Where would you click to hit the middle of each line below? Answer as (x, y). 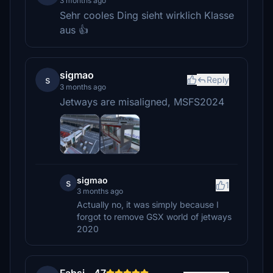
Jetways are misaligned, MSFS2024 (142, 102)
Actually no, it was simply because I (148, 204)
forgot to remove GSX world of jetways (154, 217)
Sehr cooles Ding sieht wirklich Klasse (147, 15)
